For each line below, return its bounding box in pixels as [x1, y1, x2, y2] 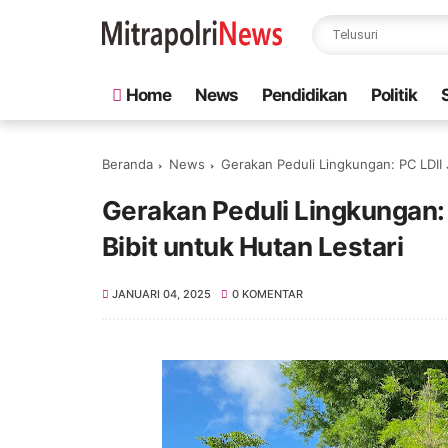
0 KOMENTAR [231, 287, 303, 301]
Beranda [102, 156, 153, 172]
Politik [371, 85, 417, 105]
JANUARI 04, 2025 [112, 287, 212, 301]
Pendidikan [262, 85, 347, 105]
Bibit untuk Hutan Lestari [102, 231, 403, 262]
